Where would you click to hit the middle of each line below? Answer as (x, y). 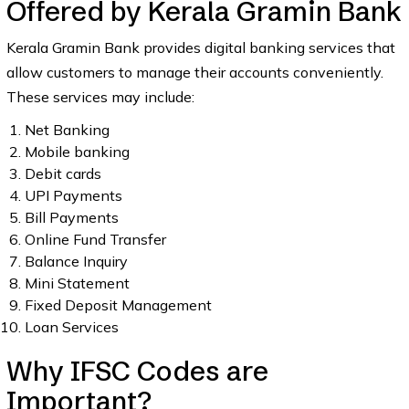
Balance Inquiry (76, 261)
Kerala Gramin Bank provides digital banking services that (200, 47)
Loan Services (71, 327)
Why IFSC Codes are (137, 371)
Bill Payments (71, 217)
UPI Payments (73, 195)
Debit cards (63, 173)
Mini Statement (77, 283)
